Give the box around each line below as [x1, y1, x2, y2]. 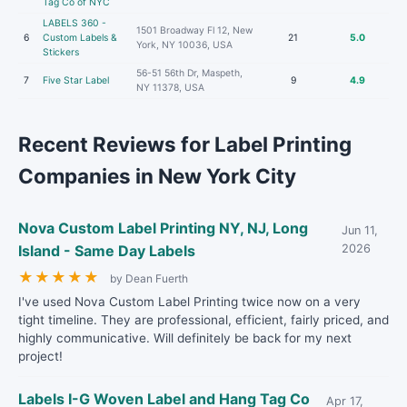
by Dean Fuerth [110, 272, 188, 285]
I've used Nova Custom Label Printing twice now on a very [18, 294, 361, 309]
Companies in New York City [18, 164, 296, 188]
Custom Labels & [43, 32, 117, 44]
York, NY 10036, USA [136, 39, 233, 51]
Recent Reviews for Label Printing [18, 132, 352, 156]
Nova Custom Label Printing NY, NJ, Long [18, 219, 308, 237]
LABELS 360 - [43, 17, 106, 29]
